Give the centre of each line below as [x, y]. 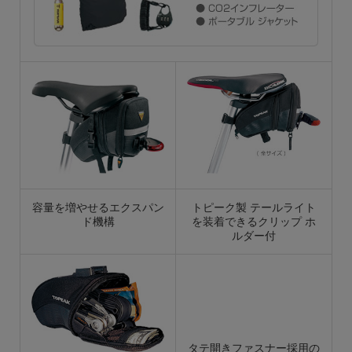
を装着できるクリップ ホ [254, 222]
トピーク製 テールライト [254, 207]
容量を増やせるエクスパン [98, 207]
